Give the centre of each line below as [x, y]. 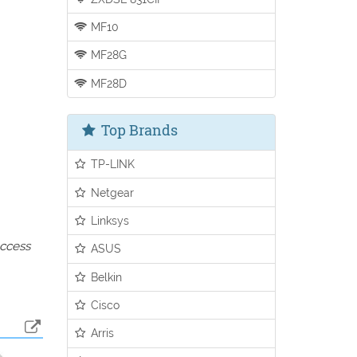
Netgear [111, 192]
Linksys [109, 220]
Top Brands [137, 130]
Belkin [105, 277]
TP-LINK [112, 164]
